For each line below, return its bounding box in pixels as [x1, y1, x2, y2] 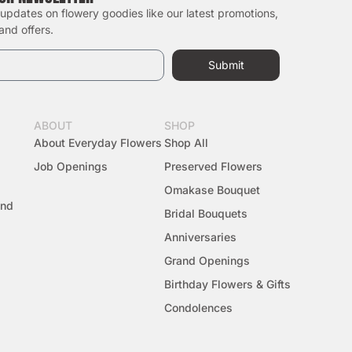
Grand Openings [164, 253, 251, 267]
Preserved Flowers [164, 159, 263, 173]
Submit [207, 57, 244, 71]
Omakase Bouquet [164, 182, 261, 196]
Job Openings [33, 159, 108, 173]
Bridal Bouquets [164, 206, 248, 220]
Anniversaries [164, 229, 237, 244]
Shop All [164, 135, 209, 149]
